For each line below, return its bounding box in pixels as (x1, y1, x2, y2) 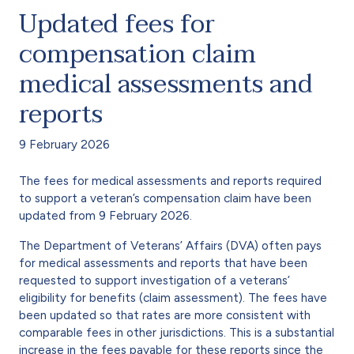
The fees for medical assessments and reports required (19, 173, 322, 188)
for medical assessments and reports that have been (19, 255, 307, 270)
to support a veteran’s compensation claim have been (19, 190, 311, 205)
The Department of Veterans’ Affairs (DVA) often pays (19, 238, 322, 253)
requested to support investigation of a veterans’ (19, 273, 290, 288)
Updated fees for (19, 2, 215, 46)
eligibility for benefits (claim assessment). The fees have (19, 290, 327, 305)
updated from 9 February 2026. (19, 208, 192, 223)
